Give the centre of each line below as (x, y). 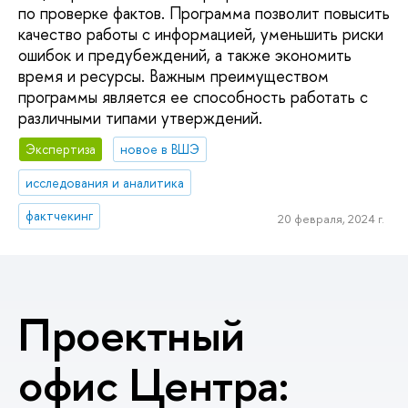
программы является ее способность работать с (193, 97)
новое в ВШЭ (160, 148)
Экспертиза (61, 148)
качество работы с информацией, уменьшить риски (201, 35)
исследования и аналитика (105, 182)
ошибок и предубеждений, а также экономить (185, 56)
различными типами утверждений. (140, 118)
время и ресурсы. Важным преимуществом (173, 76)
